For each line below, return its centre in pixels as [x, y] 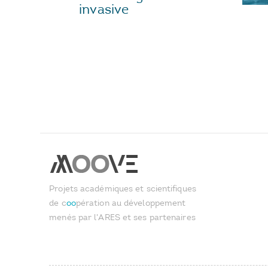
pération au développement [131, 203]
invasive [104, 10]
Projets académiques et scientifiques [123, 189]
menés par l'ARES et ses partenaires [122, 218]
